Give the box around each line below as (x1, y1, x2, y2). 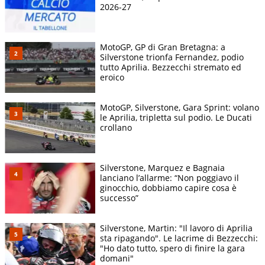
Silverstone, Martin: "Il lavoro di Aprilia (100, 222, 253, 234)
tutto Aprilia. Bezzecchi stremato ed (100, 62, 241, 73)
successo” (100, 192, 138, 204)
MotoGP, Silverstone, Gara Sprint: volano (100, 102, 259, 114)
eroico (100, 72, 124, 83)
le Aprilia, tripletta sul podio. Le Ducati (100, 112, 252, 124)
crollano (100, 122, 132, 134)
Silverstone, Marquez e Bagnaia (100, 162, 225, 174)
